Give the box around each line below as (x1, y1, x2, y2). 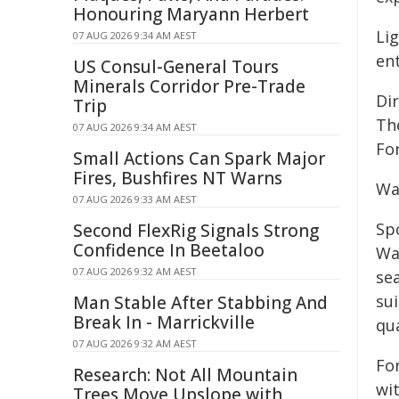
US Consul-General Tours (73, 55, 279, 78)
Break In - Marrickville (73, 311, 255, 334)
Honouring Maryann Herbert (73, 3, 309, 26)
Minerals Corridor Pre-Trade (73, 75, 305, 98)
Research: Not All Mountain (73, 363, 297, 387)
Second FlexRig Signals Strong (73, 219, 319, 242)
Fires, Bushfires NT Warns (73, 167, 282, 190)
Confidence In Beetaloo (73, 239, 265, 262)
